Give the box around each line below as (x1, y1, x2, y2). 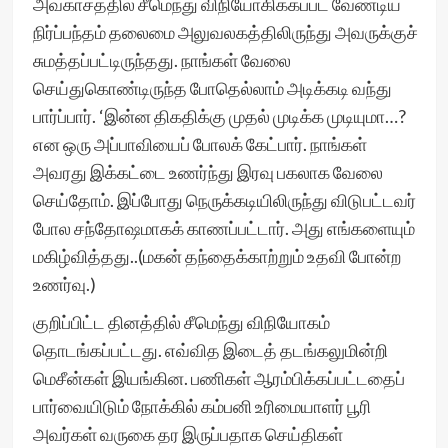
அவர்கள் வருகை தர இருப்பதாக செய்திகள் (32, 423, 343, 445)
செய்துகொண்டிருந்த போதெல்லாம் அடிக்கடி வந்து (32, 77, 392, 99)
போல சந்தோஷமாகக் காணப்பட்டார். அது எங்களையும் (32, 217, 415, 239)
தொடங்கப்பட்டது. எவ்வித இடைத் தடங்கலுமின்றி (32, 339, 388, 361)
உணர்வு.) (32, 273, 99, 295)
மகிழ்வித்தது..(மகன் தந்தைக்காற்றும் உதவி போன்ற (32, 245, 401, 267)
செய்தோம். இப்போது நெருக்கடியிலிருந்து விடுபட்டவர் (32, 189, 416, 211)
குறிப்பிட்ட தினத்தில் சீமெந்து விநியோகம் (32, 311, 330, 333)
